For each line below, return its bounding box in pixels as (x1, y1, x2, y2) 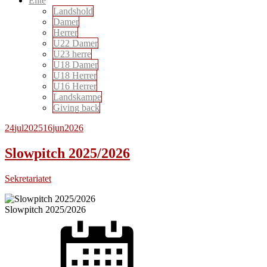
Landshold (53, 6, 93, 16)
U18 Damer (53, 60, 98, 70)
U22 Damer (53, 38, 98, 48)
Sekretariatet (5, 173, 51, 184)
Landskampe (53, 92, 101, 102)
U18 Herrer (53, 70, 97, 80)
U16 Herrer (53, 81, 97, 91)
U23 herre (53, 49, 91, 59)
